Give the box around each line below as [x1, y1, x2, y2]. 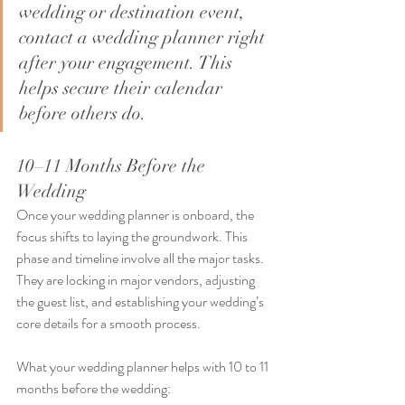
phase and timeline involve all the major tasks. [16, 248, 267, 269]
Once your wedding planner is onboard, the [16, 204, 257, 226]
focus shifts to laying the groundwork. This [16, 226, 250, 248]
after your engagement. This [19, 52, 237, 75]
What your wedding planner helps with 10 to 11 [16, 356, 271, 378]
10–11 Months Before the [16, 155, 210, 178]
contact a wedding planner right [19, 26, 269, 50]
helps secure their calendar [19, 77, 227, 100]
